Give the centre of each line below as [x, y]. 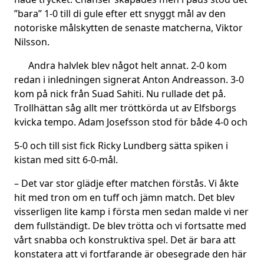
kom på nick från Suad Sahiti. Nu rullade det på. [120, 94]
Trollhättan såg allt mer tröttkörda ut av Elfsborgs [125, 108]
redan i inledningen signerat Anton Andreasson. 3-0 [129, 80]
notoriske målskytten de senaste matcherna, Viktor [128, 28]
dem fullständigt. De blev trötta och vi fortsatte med [130, 226]
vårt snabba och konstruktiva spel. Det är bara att [125, 240]
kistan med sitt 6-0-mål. [66, 160]
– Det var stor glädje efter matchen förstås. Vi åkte [126, 183]
